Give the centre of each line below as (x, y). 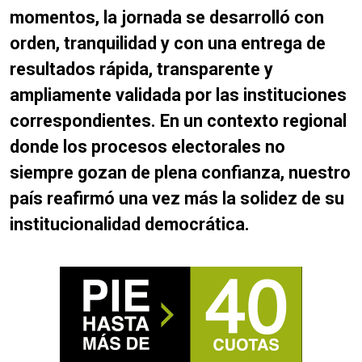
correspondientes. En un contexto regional (178, 120)
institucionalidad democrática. (130, 224)
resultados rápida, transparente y (141, 69)
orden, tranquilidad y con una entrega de (168, 43)
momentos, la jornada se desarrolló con (167, 17)
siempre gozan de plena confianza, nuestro (180, 172)
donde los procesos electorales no (147, 146)
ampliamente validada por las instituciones (178, 95)
